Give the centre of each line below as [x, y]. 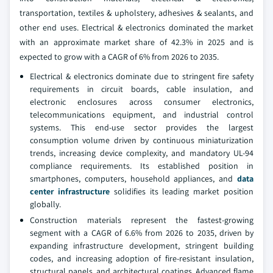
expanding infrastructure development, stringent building [142, 246]
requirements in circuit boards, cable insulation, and [142, 89]
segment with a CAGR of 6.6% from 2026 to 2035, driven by [142, 233]
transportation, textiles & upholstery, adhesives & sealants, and [136, 13]
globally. [45, 204]
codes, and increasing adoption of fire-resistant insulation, [142, 259]
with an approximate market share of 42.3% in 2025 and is [136, 42]
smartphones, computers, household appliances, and [133, 179]
